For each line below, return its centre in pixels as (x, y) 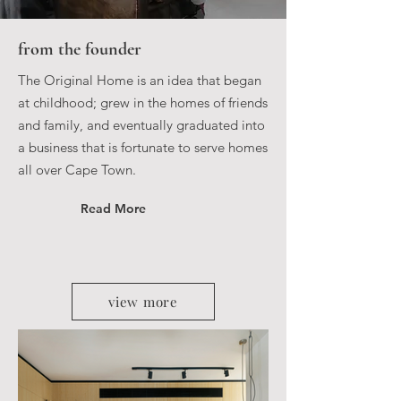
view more (143, 302)
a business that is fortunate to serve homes (143, 147)
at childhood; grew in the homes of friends (143, 102)
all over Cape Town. (77, 170)
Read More (113, 209)
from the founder (80, 49)
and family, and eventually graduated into (141, 125)
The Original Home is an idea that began (140, 80)
